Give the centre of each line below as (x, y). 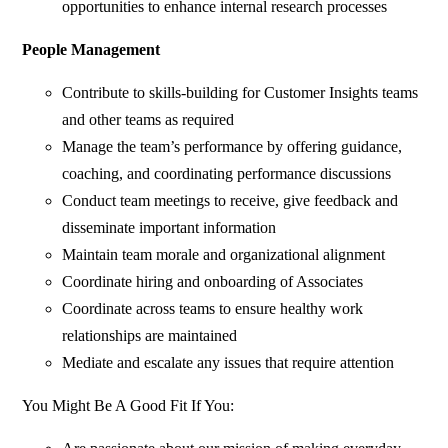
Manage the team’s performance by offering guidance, (232, 146)
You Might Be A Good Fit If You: (128, 405)
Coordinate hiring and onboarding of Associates (213, 281)
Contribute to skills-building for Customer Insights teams (240, 92)
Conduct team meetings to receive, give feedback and (230, 200)
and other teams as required (148, 119)
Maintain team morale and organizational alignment (224, 254)
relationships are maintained (150, 335)
